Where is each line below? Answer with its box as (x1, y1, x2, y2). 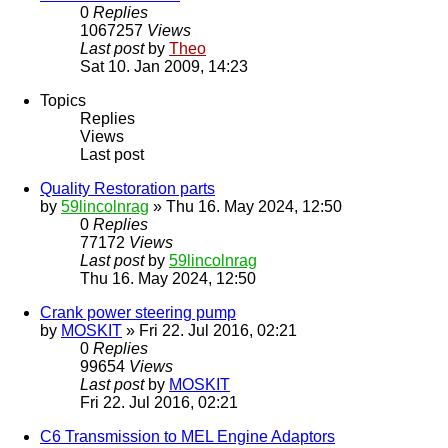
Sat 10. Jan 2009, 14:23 (80, 58, 248, 76)
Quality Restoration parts (40, 180, 215, 198)
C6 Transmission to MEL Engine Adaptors (40, 428, 335, 446)
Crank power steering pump (40, 304, 236, 322)
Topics (40, 92, 86, 110)
